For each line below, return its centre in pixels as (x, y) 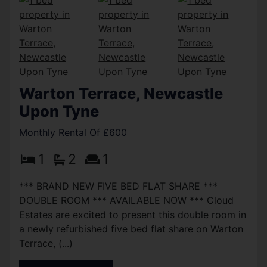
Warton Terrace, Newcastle (121, 94)
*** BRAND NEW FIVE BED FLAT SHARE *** (118, 186)
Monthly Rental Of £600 (73, 133)
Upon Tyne (59, 111)
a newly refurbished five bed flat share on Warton (131, 229)
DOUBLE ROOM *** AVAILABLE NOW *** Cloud (126, 201)
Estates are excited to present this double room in (133, 215)
